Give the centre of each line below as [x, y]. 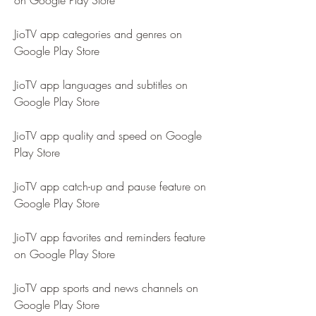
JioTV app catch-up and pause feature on [110, 186]
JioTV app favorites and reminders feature [110, 237]
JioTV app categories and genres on [98, 34]
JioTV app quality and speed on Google [108, 135]
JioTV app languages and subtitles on [101, 85]
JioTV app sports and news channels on [106, 288]
